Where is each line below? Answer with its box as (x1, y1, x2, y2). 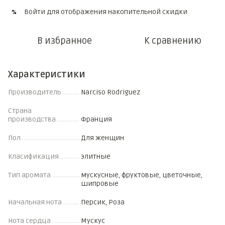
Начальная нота (8, 198, 62, 206)
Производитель (8, 88, 61, 96)
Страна (8, 106, 32, 115)
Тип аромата (8, 171, 51, 179)
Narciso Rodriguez (81, 88, 140, 96)
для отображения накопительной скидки (45, 8, 187, 16)
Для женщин (81, 134, 124, 142)
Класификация (8, 152, 59, 161)
